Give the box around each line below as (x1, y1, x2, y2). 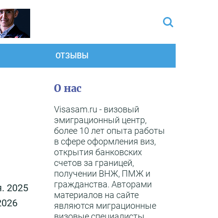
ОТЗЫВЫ (55, 51, 89, 60)
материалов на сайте (54, 190, 139, 200)
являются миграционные (54, 200, 156, 211)
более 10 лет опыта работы (54, 126, 165, 136)
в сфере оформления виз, (54, 136, 156, 146)
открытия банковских (54, 147, 142, 157)
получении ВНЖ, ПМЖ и (54, 168, 150, 179)
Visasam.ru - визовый (54, 104, 139, 114)
